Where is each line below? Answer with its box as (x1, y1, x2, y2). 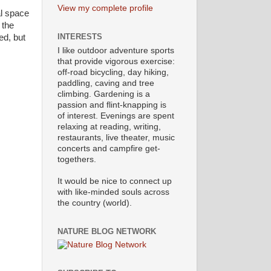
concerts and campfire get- (57, 143, 160, 153)
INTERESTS (57, 32, 102, 41)
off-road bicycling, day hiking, (57, 67, 169, 77)
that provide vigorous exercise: (57, 56, 175, 66)
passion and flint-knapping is (57, 100, 166, 109)
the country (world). (57, 198, 132, 207)
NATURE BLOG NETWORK (57, 226, 156, 236)
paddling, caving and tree (57, 78, 154, 88)
